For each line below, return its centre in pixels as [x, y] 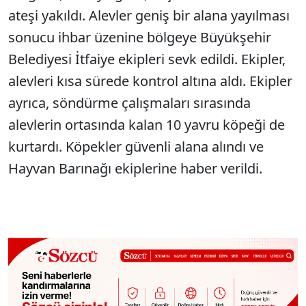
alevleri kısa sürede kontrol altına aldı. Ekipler [150, 81]
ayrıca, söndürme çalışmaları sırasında [129, 103]
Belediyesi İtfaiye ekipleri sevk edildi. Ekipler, [147, 59]
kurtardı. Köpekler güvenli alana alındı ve [136, 147]
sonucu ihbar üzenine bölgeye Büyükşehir [140, 37]
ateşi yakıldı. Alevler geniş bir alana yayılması [149, 15]
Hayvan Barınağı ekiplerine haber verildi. [135, 168]
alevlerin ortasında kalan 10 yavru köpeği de [147, 125]
